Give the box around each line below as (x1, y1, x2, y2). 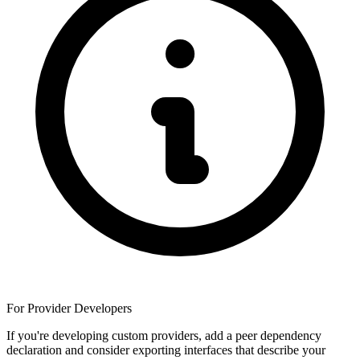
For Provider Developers (6, 301, 132, 315)
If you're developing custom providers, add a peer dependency (6, 328, 321, 342)
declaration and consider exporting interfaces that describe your (6, 342, 325, 357)
